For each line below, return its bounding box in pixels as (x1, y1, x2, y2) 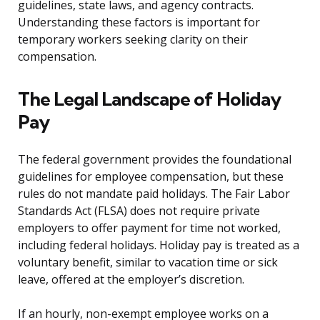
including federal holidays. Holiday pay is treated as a (18, 237, 299, 254)
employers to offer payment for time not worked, (18, 220, 281, 236)
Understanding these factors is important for (18, 14, 260, 31)
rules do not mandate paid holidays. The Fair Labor (18, 186, 290, 202)
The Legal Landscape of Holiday (18, 87, 281, 111)
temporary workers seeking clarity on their (18, 31, 248, 48)
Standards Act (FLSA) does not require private (18, 203, 260, 219)
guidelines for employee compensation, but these (18, 169, 284, 185)
